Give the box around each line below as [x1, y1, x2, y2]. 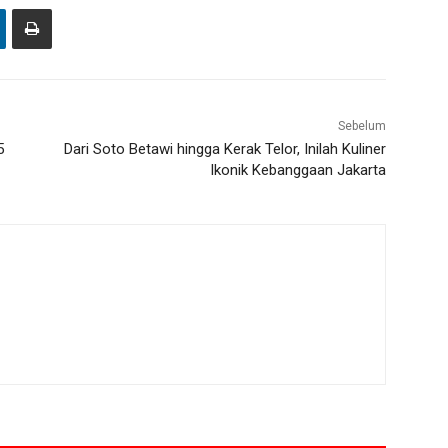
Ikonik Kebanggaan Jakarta [209, 161, 386, 180]
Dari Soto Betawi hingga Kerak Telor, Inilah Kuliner [63, 140, 386, 159]
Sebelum [337, 119, 386, 134]
